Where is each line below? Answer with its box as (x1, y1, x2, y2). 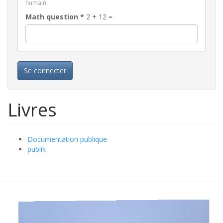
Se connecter (24, 66, 66, 75)
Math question (25, 12, 80, 21)
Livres (7, 98, 57, 122)
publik (27, 144, 46, 154)
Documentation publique (27, 134, 107, 144)
